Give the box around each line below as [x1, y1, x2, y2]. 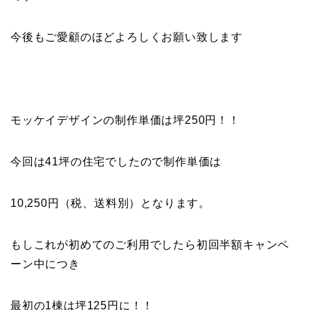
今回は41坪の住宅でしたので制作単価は [10, 156, 222, 168]
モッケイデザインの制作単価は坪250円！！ [10, 114, 240, 127]
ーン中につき [10, 258, 80, 271]
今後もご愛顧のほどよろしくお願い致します [10, 31, 243, 44]
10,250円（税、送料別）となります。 [10, 197, 210, 210]
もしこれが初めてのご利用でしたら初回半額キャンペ [10, 239, 290, 251]
